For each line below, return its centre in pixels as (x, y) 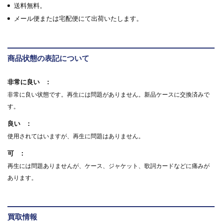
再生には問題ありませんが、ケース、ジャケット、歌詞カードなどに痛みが (109, 166)
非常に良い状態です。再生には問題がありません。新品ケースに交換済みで (109, 95)
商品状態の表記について (48, 58)
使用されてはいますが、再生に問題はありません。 (76, 136)
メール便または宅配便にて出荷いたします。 (78, 19)
